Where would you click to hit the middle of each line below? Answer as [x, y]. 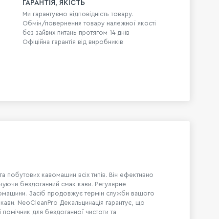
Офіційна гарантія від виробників [73, 42]
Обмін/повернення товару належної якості [89, 23]
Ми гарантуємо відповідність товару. [78, 14]
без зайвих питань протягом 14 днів [76, 33]
